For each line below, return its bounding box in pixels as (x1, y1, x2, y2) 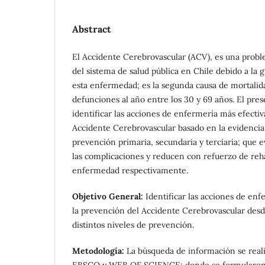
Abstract (72, 22, 111, 35)
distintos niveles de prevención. (72, 219, 194, 230)
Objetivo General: (72, 190, 146, 202)
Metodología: (72, 245, 127, 256)
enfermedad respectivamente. (72, 164, 188, 176)
